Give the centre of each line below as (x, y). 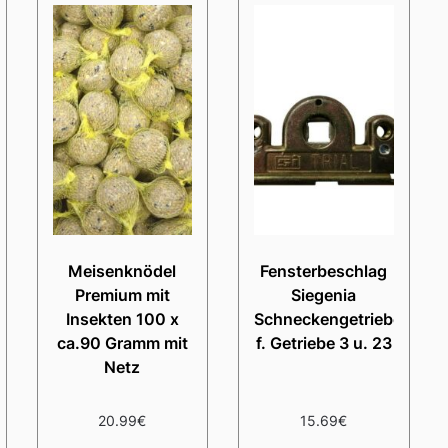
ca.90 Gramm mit (122, 342)
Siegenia (324, 294)
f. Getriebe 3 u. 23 (323, 342)
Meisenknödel (122, 270)
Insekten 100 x (122, 318)
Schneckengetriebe (327, 318)
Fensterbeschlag (324, 270)
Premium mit (122, 294)
